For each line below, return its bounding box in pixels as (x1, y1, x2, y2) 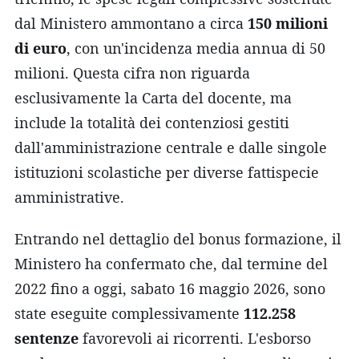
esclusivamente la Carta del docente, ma (14, 87, 292, 107)
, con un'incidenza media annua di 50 (67, 38, 325, 58)
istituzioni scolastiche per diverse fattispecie (14, 162, 319, 182)
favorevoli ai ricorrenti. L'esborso (79, 328, 311, 348)
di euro (14, 38, 67, 58)
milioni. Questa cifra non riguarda (14, 63, 250, 83)
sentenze (14, 328, 79, 348)
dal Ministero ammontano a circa (14, 13, 248, 33)
